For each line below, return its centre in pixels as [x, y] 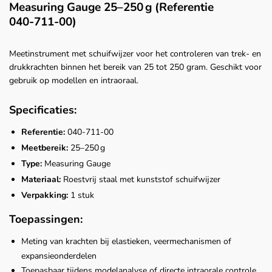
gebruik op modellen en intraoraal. [74, 81]
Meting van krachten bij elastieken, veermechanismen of [126, 242]
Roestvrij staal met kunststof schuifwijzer [141, 180]
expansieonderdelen [59, 256]
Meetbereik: [45, 148]
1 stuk [81, 195]
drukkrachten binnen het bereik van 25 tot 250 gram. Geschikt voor [135, 67]
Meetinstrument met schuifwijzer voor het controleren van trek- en [135, 54]
